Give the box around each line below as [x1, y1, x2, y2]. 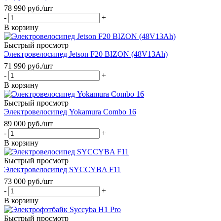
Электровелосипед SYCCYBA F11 [4, 165, 121, 174]
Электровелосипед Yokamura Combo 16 [4, 107, 136, 116]
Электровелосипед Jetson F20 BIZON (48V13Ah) [4, 49, 168, 58]
